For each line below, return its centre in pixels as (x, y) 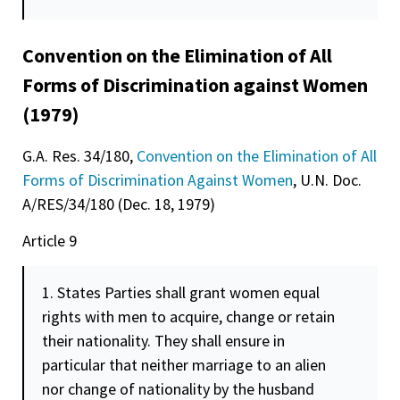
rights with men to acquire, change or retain (188, 316)
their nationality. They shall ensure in (163, 340)
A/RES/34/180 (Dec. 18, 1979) (119, 204)
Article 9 (50, 241)
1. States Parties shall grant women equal (181, 292)
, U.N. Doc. (327, 180)
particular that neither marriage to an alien (184, 364)
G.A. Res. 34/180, (79, 156)
